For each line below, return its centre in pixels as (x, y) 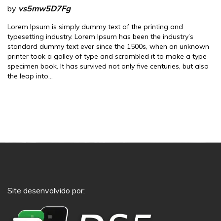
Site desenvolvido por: (46, 191)
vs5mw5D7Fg (44, 9)
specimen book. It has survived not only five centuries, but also (108, 66)
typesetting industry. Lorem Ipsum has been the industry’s (100, 37)
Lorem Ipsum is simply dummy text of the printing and (95, 27)
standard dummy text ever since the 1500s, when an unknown (108, 47)
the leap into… (30, 76)
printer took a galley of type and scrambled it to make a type (107, 56)
